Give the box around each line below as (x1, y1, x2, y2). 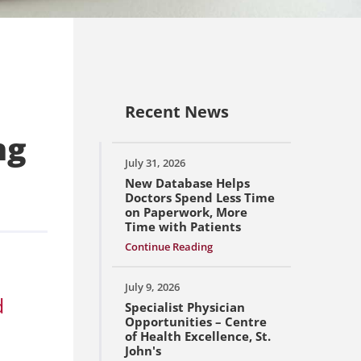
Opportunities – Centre (125, 313, 267, 330)
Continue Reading (125, 239, 213, 255)
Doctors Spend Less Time (125, 189, 275, 206)
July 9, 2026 (125, 280, 180, 295)
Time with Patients (125, 218, 241, 235)
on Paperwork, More (125, 204, 247, 221)
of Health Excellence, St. (125, 328, 271, 345)
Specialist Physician (125, 299, 245, 316)
